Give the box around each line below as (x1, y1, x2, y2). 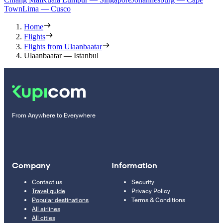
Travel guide (32, 187, 65, 196)
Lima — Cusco (22, 4, 71, 13)
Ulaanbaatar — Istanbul (24, 51, 99, 60)
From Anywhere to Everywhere (12, 111, 96, 120)
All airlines (32, 205, 60, 214)
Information (111, 160, 157, 172)
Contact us (32, 178, 62, 187)
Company (12, 160, 50, 172)
